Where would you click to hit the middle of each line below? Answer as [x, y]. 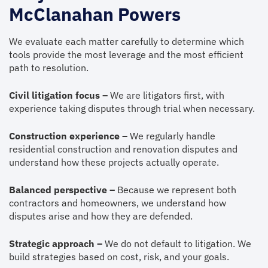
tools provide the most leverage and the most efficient [126, 54]
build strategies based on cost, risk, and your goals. [119, 257]
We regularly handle [171, 136]
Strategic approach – [56, 243]
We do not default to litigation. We [177, 243]
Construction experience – [68, 136]
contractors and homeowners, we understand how [118, 203]
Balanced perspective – [62, 190]
